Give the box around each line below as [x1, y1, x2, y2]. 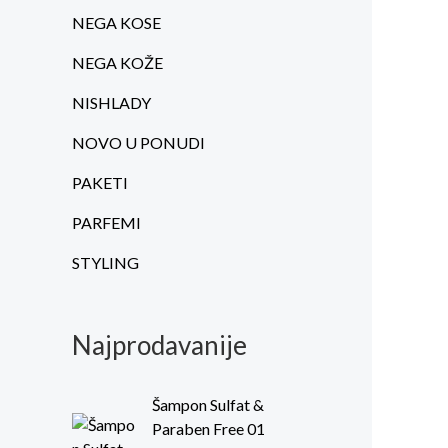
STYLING [72, 253, 139, 273]
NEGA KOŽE [72, 53, 163, 73]
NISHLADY [72, 93, 151, 113]
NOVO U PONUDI [72, 133, 205, 153]
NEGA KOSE [72, 13, 161, 33]
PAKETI [72, 173, 128, 193]
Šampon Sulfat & [152, 394, 264, 414]
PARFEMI [72, 213, 141, 233]
